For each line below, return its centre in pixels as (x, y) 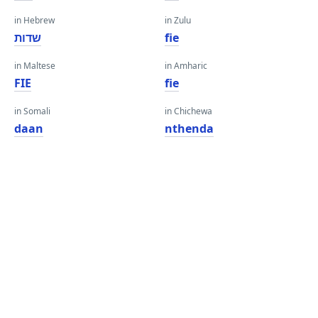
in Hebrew (34, 20)
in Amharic (186, 66)
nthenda (189, 128)
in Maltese (35, 66)
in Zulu (178, 20)
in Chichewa (188, 111)
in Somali (32, 111)
